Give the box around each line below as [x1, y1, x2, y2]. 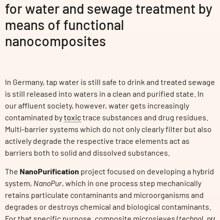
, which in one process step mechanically [62, 178, 201, 188]
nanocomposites [5, 32, 106, 49]
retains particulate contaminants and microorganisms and [5, 190, 204, 200]
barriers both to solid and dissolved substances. [5, 148, 170, 158]
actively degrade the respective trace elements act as [5, 136, 190, 146]
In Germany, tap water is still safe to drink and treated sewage [5, 77, 215, 87]
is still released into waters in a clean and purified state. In [5, 89, 204, 99]
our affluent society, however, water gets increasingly [5, 101, 189, 110]
